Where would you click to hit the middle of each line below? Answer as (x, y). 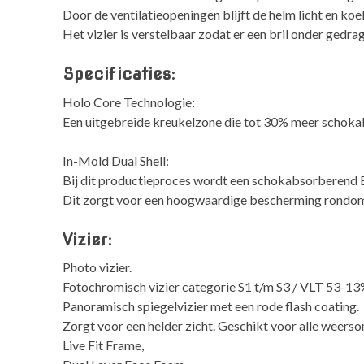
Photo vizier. (97, 267)
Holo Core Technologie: (129, 102)
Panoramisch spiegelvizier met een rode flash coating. (211, 306)
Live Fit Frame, (104, 345)
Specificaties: (119, 74)
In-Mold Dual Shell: (116, 160)
